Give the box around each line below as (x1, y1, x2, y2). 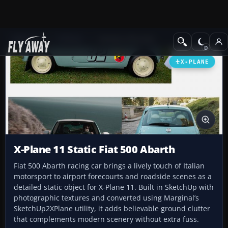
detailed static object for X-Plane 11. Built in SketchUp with (14, 182, 214, 192)
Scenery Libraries (99, 34, 155, 44)
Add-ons (12, 34, 39, 44)
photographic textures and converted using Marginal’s (14, 193, 199, 203)
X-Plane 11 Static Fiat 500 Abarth (14, 142, 175, 157)
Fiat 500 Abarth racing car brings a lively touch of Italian (14, 161, 205, 171)
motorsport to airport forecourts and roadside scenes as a (14, 172, 212, 182)
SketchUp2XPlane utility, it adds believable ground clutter (14, 204, 210, 214)
